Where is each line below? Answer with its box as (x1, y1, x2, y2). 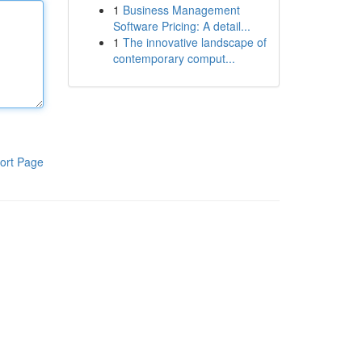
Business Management (122, 2, 240, 18)
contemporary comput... (112, 50, 235, 66)
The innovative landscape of (122, 34, 267, 50)
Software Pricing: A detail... (112, 18, 250, 34)
